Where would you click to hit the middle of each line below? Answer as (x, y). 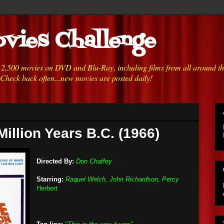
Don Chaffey (94, 161)
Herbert (47, 188)
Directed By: (55, 161)
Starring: (50, 179)
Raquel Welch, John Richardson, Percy (122, 179)
